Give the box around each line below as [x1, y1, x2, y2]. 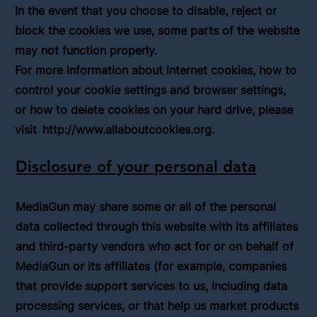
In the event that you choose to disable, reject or [15, 3, 277, 18]
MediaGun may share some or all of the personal [16, 200, 277, 214]
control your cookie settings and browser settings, [15, 82, 287, 97]
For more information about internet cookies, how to [15, 62, 297, 77]
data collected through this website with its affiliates [16, 219, 299, 234]
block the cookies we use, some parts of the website [15, 23, 300, 38]
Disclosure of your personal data [16, 157, 257, 177]
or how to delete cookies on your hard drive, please [15, 102, 294, 117]
